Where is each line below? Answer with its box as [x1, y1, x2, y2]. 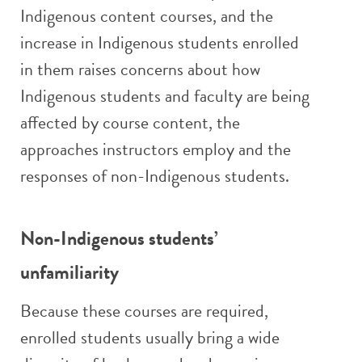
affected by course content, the [20, 109, 240, 136]
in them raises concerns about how [20, 56, 260, 82]
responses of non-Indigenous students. [20, 162, 289, 189]
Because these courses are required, [20, 297, 268, 324]
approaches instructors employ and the [20, 136, 291, 162]
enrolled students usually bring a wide [20, 324, 280, 351]
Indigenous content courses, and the [20, 2, 273, 29]
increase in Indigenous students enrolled [20, 29, 299, 56]
